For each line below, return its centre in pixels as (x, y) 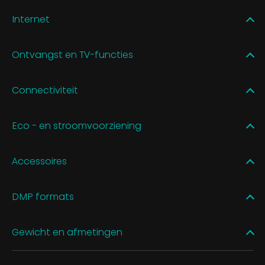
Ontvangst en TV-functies (72, 55)
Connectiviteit (45, 91)
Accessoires (39, 161)
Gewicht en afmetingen (67, 232)
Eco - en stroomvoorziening (77, 126)
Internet (31, 20)
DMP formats (43, 197)
